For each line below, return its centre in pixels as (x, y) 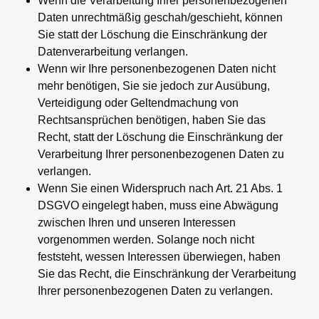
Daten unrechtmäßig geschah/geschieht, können (160, 17)
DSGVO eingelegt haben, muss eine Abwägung (158, 205)
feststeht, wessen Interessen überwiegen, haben (159, 256)
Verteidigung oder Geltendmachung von (138, 103)
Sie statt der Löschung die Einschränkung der (152, 34)
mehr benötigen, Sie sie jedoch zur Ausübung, (153, 85)
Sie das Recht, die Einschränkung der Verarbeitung (167, 273)
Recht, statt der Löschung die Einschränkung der (160, 137)
